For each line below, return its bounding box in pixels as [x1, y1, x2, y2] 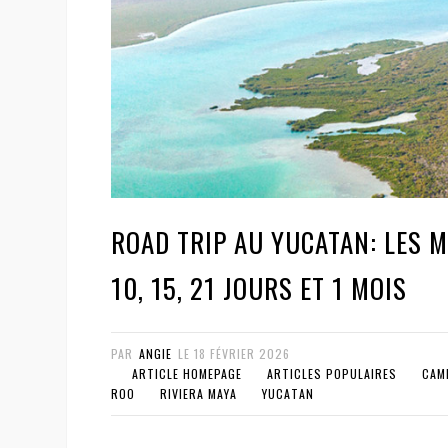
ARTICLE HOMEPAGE [132, 364, 242, 382]
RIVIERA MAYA [160, 384, 237, 402]
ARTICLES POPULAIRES [267, 364, 397, 382]
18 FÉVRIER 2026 [194, 344, 290, 362]
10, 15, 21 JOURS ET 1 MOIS [111, 267, 407, 308]
